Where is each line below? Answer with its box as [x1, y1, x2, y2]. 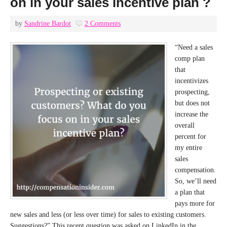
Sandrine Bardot [24, 20, 71, 27]
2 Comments [85, 20, 121, 27]
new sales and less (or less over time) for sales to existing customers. [10, 211, 206, 218]
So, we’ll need [175, 177, 216, 185]
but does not [175, 99, 210, 107]
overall [175, 122, 195, 129]
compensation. [175, 166, 216, 174]
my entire [175, 144, 202, 152]
